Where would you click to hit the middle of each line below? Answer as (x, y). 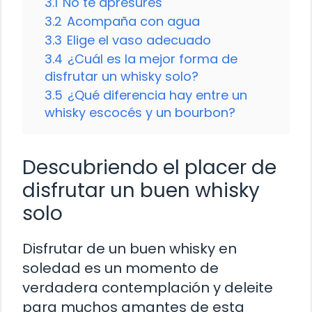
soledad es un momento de (120, 268)
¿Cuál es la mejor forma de (153, 58)
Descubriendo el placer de (149, 167)
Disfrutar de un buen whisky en (130, 248)
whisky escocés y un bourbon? (140, 112)
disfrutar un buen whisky (141, 190)
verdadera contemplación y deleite (148, 287)
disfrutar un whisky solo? (122, 76)
